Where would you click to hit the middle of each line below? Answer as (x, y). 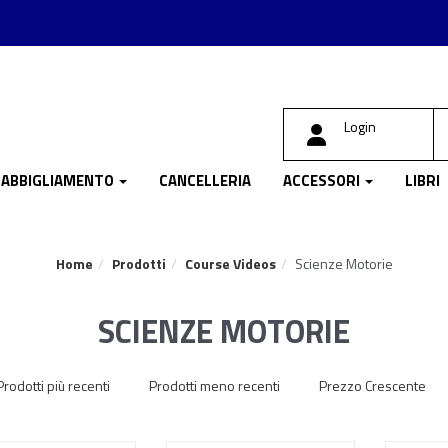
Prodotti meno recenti (214, 385)
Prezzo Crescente (372, 385)
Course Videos (230, 263)
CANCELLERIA (205, 180)
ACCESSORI (323, 180)
